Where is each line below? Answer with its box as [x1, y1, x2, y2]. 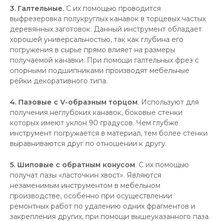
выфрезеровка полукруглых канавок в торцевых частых [10, 14, 206, 23]
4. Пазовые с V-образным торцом [10, 98, 138, 107]
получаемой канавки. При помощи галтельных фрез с [10, 56, 199, 65]
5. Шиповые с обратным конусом [10, 160, 135, 169]
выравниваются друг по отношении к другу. [10, 139, 167, 148]
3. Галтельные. [10, 4, 66, 13]
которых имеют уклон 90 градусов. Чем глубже [10, 118, 179, 127]
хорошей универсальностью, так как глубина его [10, 35, 184, 44]
